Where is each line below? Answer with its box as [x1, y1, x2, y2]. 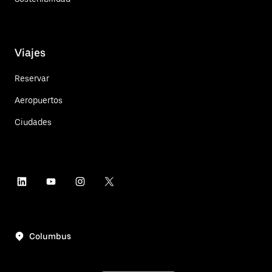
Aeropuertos [15, 95, 63, 105]
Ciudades [15, 117, 52, 127]
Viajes [15, 46, 46, 59]
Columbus [29, 231, 71, 241]
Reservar [15, 73, 49, 83]
